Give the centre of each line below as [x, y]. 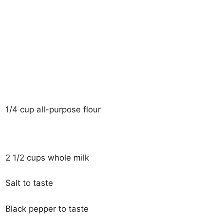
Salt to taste [29, 183]
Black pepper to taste [47, 209]
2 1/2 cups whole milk [47, 157]
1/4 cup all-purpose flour [53, 109]
